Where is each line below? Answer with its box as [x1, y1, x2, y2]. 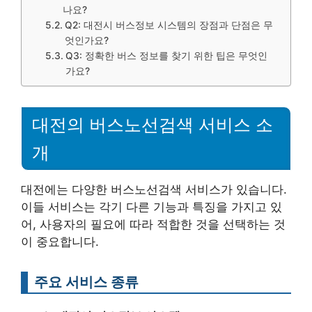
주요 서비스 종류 [34, 272, 139, 290]
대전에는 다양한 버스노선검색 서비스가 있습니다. [21, 182, 287, 196]
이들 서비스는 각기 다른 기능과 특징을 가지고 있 [21, 199, 282, 214]
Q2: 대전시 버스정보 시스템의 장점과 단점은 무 [64, 19, 273, 31]
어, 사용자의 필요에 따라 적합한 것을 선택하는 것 [21, 217, 286, 231]
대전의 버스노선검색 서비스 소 [32, 114, 273, 134]
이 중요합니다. [21, 234, 99, 249]
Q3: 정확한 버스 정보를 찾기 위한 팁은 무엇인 [65, 50, 267, 61]
